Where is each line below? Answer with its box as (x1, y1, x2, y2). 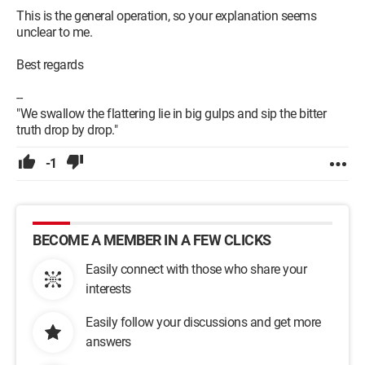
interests (86, 281, 131, 297)
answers (86, 334, 131, 350)
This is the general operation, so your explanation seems (16, 8, 316, 24)
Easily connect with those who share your (86, 262, 306, 277)
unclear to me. (16, 24, 92, 40)
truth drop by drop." (16, 122, 117, 138)
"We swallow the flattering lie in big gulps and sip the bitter (16, 106, 326, 121)
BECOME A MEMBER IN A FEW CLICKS (33, 231, 271, 248)
